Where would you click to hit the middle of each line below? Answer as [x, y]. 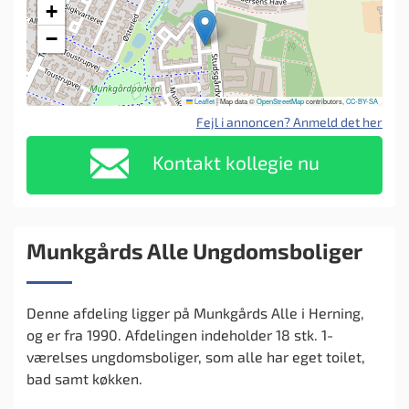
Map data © [237, 101]
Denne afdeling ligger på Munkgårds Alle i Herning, [195, 312]
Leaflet [204, 101]
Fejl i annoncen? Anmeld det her [289, 121]
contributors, [325, 101]
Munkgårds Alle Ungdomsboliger [194, 250]
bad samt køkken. [84, 378]
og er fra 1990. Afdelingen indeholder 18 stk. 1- [180, 334]
